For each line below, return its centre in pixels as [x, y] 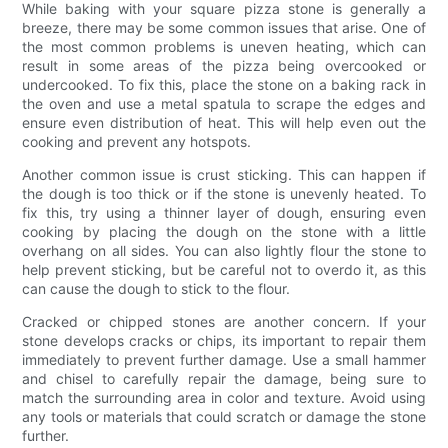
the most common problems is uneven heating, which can [224, 46]
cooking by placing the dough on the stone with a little [224, 231]
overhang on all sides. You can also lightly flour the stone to [224, 250]
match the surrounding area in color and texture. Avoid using [224, 397]
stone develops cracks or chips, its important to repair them [224, 340]
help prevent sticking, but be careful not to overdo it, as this [224, 269]
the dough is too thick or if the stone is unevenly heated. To [224, 193]
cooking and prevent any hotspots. [137, 141]
